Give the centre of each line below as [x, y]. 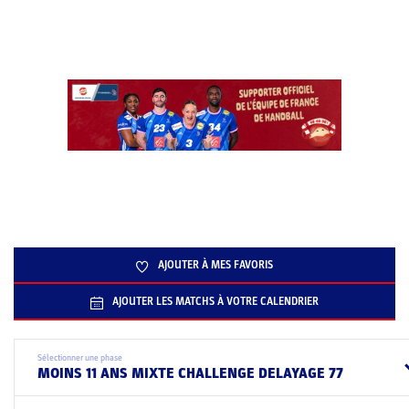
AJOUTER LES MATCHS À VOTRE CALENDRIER [215, 301]
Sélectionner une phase [80, 358]
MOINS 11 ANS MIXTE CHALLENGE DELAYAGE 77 [261, 373]
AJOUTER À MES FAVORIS [215, 265]
